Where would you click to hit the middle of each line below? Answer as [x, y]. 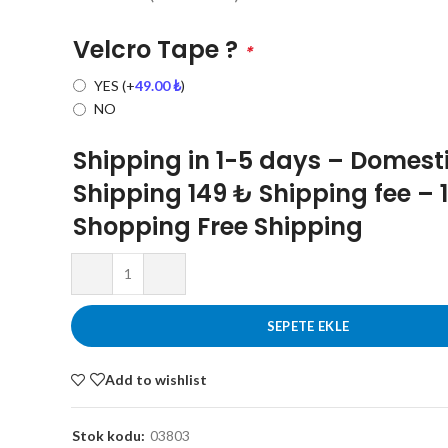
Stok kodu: [108, 436]
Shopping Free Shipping [218, 227]
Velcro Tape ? [158, 49]
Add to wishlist [156, 379]
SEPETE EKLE [308, 326]
